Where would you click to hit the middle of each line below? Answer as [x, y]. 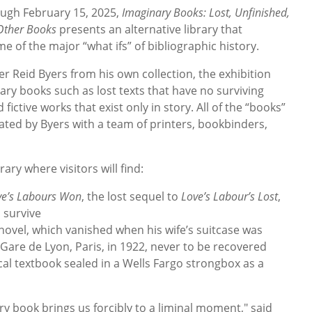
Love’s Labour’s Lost [229, 197]
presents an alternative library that [149, 30]
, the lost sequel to [131, 197]
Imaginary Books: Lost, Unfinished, [206, 13]
